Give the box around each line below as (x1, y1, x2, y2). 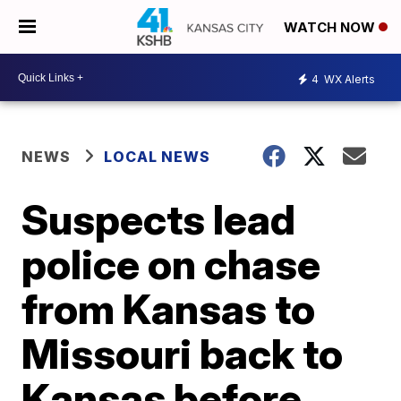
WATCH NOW (284, 19, 379, 37)
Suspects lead (21, 194, 296, 244)
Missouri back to (21, 328, 344, 379)
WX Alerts (321, 72, 375, 86)
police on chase (21, 239, 321, 289)
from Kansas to (21, 284, 316, 334)
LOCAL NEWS (104, 148, 211, 166)
